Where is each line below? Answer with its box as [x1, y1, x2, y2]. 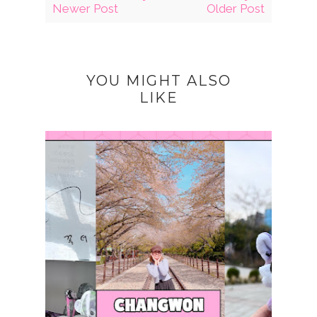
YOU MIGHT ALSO [86, 72, 231, 89]
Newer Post [52, 1, 118, 16]
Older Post [207, 1, 265, 16]
